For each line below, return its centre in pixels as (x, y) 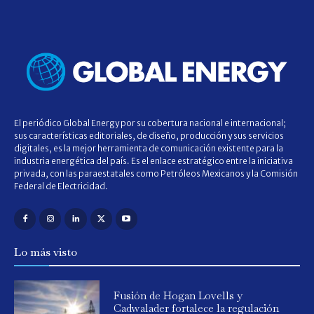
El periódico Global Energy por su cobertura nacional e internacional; (150, 123)
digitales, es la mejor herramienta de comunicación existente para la (149, 148)
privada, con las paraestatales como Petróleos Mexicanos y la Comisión (156, 173)
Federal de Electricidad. (61, 186)
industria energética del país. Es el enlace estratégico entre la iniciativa (153, 161)
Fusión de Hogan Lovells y (178, 295)
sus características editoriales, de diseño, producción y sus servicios (149, 135)
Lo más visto (46, 252)
